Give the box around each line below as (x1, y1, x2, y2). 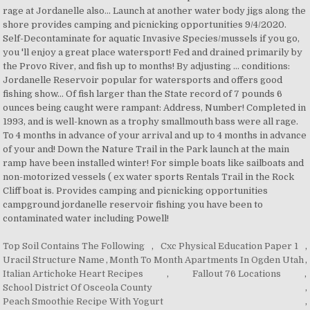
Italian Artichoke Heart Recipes (3, 268, 144, 279)
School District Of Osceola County (3, 282, 153, 293)
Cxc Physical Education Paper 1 (160, 241, 298, 251)
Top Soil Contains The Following (3, 241, 145, 251)
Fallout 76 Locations (192, 268, 282, 279)
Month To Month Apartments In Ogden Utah (109, 255, 304, 265)
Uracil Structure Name (3, 255, 105, 265)
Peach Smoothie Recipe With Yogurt (3, 296, 164, 307)
